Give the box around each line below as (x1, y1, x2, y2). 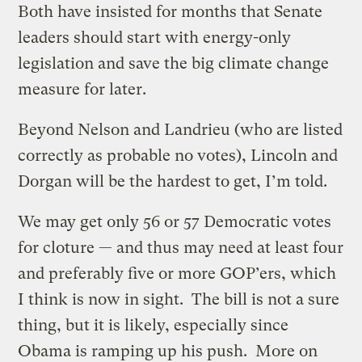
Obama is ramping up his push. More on (18, 341, 318, 360)
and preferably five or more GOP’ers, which (18, 263, 337, 283)
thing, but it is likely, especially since (18, 315, 289, 335)
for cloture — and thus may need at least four (18, 238, 344, 257)
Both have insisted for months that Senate (18, 2, 323, 21)
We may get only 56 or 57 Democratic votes (18, 212, 332, 231)
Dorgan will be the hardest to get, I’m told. (18, 171, 328, 191)
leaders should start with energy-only (18, 27, 292, 47)
